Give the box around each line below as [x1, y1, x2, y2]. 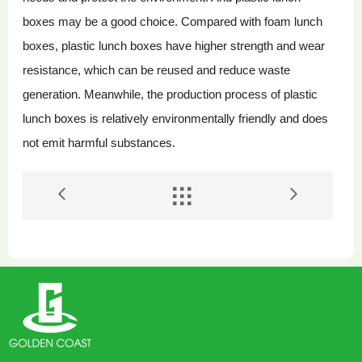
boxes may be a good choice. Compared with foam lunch [23, 15, 323, 29]
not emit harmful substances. [23, 136, 176, 150]
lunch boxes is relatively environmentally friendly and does [23, 112, 329, 126]
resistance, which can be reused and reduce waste [23, 63, 291, 78]
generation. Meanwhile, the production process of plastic [23, 87, 318, 102]
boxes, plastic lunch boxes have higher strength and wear [23, 39, 326, 53]
